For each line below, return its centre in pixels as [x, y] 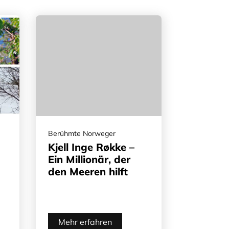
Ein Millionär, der [89, 159]
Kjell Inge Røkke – [91, 147]
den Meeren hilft [88, 171]
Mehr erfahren [85, 222]
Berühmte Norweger [82, 133]
